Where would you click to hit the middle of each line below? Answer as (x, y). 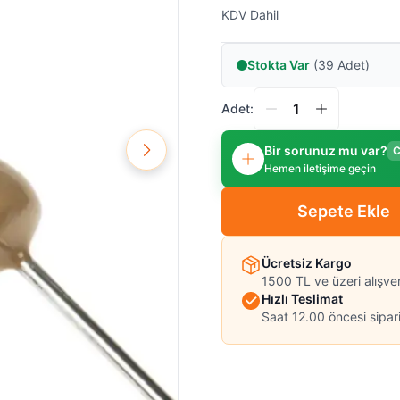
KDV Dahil (250, 14)
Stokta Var (279, 64)
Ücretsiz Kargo (307, 262)
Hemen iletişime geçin (320, 168)
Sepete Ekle (343, 211)
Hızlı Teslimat (302, 298)
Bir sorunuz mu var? (326, 150)
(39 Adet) (340, 64)
